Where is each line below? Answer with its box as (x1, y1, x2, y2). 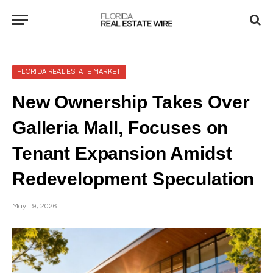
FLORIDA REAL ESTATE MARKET (17, 68, 121, 75)
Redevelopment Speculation (12, 168, 255, 189)
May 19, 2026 (12, 202, 57, 210)
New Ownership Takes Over (12, 91, 250, 112)
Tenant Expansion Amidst (12, 143, 232, 163)
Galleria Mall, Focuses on (12, 117, 229, 138)
